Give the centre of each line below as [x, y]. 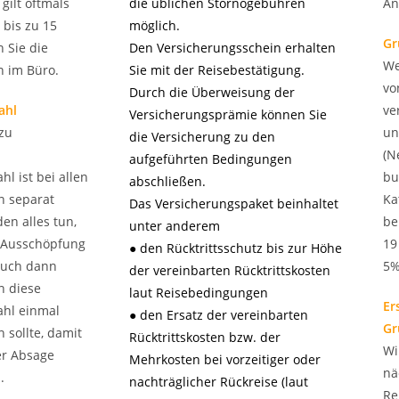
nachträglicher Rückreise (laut [219, 382]
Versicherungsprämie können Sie [228, 114]
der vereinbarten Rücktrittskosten [230, 270]
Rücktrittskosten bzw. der [205, 337]
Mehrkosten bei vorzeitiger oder [225, 359]
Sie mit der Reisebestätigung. [217, 70]
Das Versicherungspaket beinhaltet [234, 204]
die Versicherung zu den [202, 137]
